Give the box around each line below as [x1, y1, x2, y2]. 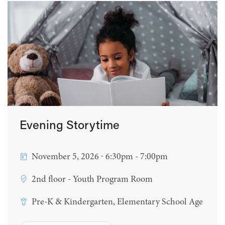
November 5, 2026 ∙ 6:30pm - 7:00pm [32, 152, 168, 162]
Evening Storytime [20, 120, 120, 132]
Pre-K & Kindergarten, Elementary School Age [32, 197, 203, 207]
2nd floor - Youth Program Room [32, 175, 153, 184]
